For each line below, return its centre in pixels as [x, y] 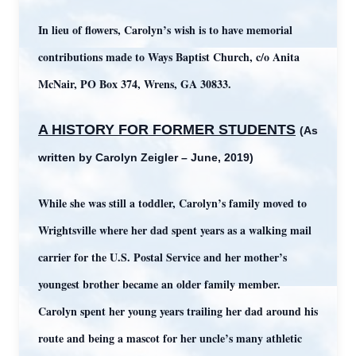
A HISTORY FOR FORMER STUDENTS [167, 130]
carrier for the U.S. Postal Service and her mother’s [163, 257]
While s [56, 203]
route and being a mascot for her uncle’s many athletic [170, 338]
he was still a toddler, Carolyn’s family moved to [190, 203]
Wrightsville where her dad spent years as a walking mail [175, 230]
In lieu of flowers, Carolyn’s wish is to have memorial [165, 30]
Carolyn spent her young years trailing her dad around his [178, 311]
